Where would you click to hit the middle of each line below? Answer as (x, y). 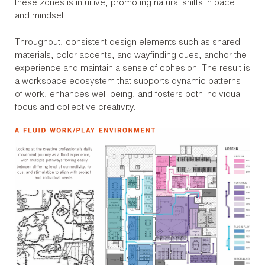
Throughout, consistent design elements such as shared (127, 43)
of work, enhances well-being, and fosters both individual (128, 95)
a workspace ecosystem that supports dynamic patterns (128, 82)
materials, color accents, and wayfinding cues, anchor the (131, 56)
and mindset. (41, 17)
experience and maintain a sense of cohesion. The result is (132, 69)
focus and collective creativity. (75, 108)
